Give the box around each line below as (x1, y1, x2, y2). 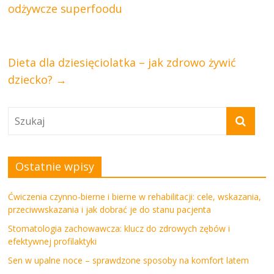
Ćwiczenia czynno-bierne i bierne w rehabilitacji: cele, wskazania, (8, 190, 262, 202)
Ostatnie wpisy (15, 158, 95, 174)
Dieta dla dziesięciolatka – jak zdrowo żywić (8, 54, 237, 70)
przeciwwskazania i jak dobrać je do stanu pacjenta (8, 203, 212, 215)
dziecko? (8, 72, 56, 87)
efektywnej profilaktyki (8, 235, 97, 247)
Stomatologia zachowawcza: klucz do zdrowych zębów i (8, 222, 231, 234)
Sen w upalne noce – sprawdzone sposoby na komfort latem (8, 254, 250, 266)
